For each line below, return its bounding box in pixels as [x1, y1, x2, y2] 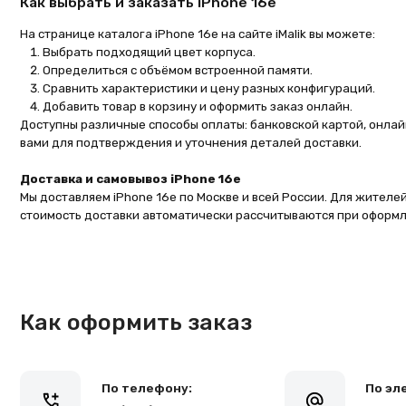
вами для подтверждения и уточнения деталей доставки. [17, 33, 324, 46]
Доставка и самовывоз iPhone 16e [17, 65, 216, 79]
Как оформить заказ [17, 188, 226, 213]
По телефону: [91, 252, 172, 266]
